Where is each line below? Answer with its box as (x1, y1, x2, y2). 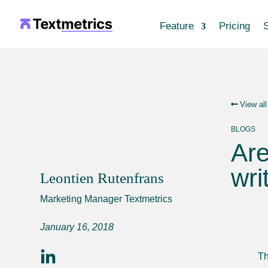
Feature (160, 20, 194, 32)
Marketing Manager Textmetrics (40, 193, 173, 204)
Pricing (219, 20, 250, 32)
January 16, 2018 (40, 221, 114, 232)
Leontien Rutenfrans (40, 169, 165, 186)
